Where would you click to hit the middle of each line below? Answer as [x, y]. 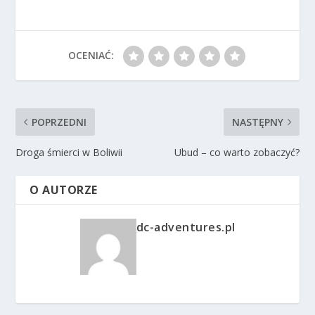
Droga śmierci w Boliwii [69, 152]
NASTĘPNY [257, 122]
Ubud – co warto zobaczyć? [237, 152]
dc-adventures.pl [186, 227]
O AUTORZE [64, 189]
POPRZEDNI [59, 122]
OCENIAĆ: [91, 55]
